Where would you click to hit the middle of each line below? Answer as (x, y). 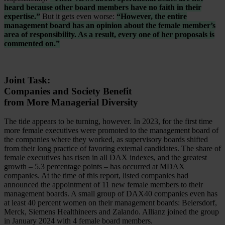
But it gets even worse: (78, 16)
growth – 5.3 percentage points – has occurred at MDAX (94, 167)
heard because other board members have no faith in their (103, 7)
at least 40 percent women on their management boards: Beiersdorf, (110, 203)
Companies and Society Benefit (68, 91)
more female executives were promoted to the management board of (111, 131)
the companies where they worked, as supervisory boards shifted (106, 140)
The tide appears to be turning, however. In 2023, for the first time (108, 122)
